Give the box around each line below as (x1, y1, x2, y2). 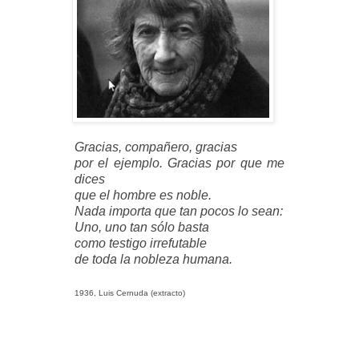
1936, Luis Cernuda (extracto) (75, 288, 186, 297)
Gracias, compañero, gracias (75, 139, 238, 154)
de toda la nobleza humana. (75, 252, 233, 266)
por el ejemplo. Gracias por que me (75, 155, 284, 170)
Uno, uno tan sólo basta (75, 220, 210, 234)
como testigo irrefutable (75, 236, 208, 250)
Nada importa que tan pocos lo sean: (75, 204, 284, 218)
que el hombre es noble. (75, 188, 212, 202)
